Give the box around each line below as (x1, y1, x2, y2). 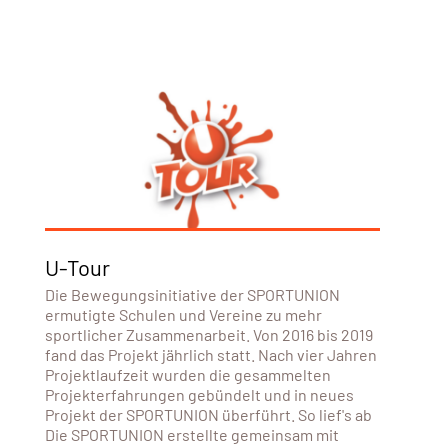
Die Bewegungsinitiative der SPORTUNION (45, 285, 340, 305)
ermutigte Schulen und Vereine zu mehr (45, 305, 322, 325)
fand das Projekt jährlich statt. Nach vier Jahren (45, 345, 377, 365)
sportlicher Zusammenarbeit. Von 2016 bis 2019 (45, 325, 373, 345)
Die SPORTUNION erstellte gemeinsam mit (45, 425, 339, 445)
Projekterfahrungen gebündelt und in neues (45, 385, 354, 405)
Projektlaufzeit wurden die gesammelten (45, 365, 331, 385)
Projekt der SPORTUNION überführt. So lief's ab (45, 405, 372, 425)
